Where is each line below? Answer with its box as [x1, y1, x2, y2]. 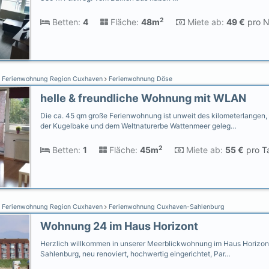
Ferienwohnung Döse [107, 75, 172, 83]
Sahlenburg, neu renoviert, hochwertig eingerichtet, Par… [40, 249, 231, 258]
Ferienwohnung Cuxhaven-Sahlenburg [107, 203, 225, 211]
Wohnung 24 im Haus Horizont [40, 220, 198, 232]
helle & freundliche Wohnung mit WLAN [40, 92, 246, 104]
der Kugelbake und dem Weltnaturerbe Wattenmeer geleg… [40, 121, 237, 130]
